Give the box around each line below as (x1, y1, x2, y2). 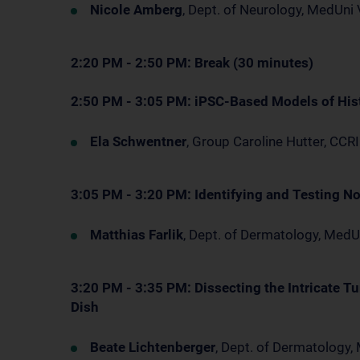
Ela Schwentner (90, 133, 186, 149)
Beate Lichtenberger (90, 339, 215, 355)
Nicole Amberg (90, 2, 182, 18)
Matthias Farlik (90, 227, 183, 243)
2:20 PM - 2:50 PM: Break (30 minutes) (71, 55, 313, 71)
